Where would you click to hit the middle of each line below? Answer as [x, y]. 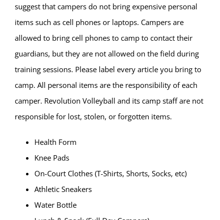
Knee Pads [52, 158]
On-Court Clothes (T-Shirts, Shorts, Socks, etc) [110, 174]
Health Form [55, 142]
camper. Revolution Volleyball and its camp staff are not [109, 101]
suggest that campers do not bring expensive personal [106, 7]
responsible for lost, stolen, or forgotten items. [93, 117]
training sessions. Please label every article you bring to [108, 69]
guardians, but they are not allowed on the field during [107, 54]
